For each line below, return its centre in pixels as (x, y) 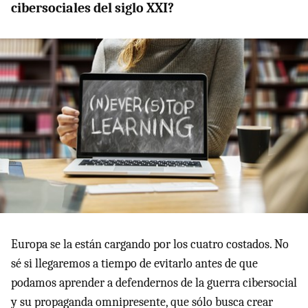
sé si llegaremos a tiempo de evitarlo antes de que (134, 263)
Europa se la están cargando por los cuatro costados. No (150, 244)
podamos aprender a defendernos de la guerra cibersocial (154, 283)
